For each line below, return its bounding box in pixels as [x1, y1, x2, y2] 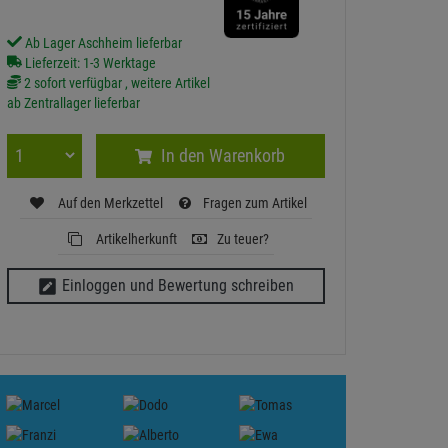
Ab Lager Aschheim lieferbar [25, 34, 182, 51]
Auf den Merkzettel [54, 194, 163, 211]
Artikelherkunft [92, 230, 177, 247]
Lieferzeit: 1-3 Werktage [22, 54, 156, 71]
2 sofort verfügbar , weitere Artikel [21, 74, 210, 91]
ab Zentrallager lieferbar [7, 94, 140, 111]
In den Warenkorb [157, 144, 286, 166]
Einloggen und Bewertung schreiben [61, 275, 294, 295]
